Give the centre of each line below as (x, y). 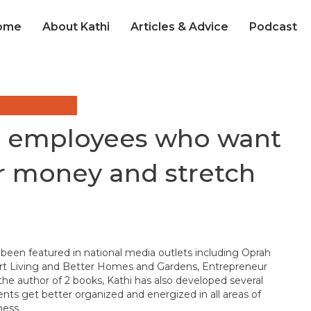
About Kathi (76, 27)
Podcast (273, 27)
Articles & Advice (179, 27)
